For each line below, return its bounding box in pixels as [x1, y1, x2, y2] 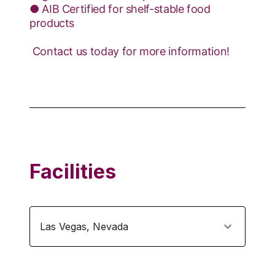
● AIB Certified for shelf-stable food [29, 2, 211, 15]
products [29, 17, 75, 29]
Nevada [93, 220, 128, 233]
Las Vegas [40, 220, 87, 233]
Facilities [29, 160, 116, 184]
